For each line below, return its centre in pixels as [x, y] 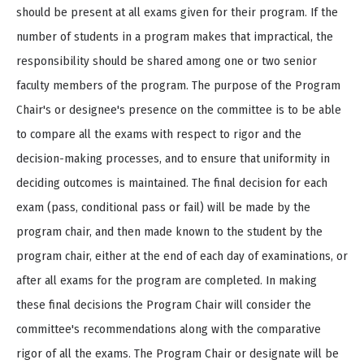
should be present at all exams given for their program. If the [177, 12]
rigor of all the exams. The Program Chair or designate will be [178, 353]
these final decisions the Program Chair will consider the [164, 304]
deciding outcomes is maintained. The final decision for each [172, 182]
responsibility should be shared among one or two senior [167, 61]
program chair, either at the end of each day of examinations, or [182, 256]
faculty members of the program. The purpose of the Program [178, 85]
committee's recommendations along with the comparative [169, 329]
